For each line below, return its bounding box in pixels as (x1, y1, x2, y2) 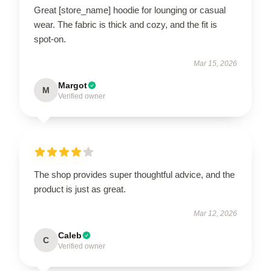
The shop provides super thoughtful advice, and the (34, 169, 235, 180)
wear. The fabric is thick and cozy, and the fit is (34, 19, 217, 30)
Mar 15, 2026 (194, 59, 237, 68)
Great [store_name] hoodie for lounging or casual (34, 4, 226, 15)
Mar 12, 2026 (194, 209, 237, 218)
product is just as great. (34, 183, 126, 194)
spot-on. (34, 33, 66, 44)
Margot (58, 80, 87, 90)
